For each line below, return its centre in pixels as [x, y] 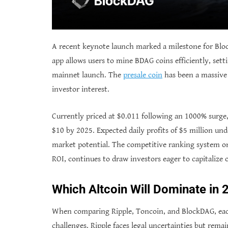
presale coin [143, 75]
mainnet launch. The [88, 75]
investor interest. [81, 89]
